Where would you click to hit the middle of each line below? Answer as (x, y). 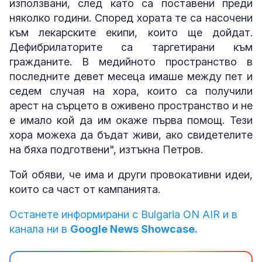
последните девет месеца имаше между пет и (131, 76)
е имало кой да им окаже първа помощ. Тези (131, 120)
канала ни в (40, 229)
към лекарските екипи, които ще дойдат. (131, 32)
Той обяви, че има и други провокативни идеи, (131, 174)
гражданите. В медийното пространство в (131, 61)
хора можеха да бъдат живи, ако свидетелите (131, 135)
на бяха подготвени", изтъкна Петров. (106, 149)
